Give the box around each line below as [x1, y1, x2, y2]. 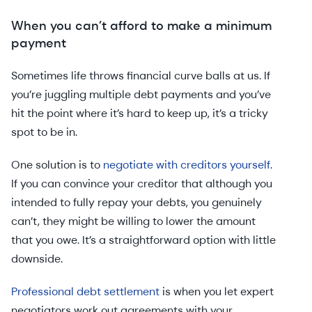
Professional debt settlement [11, 284, 159, 299]
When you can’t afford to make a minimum [11, 17, 272, 34]
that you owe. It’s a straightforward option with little [11, 233, 276, 247]
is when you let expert [159, 284, 274, 299]
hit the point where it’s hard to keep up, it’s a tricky [11, 106, 268, 120]
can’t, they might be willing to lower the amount [11, 214, 256, 228]
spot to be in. [11, 125, 77, 139]
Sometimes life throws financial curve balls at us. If [11, 68, 270, 83]
